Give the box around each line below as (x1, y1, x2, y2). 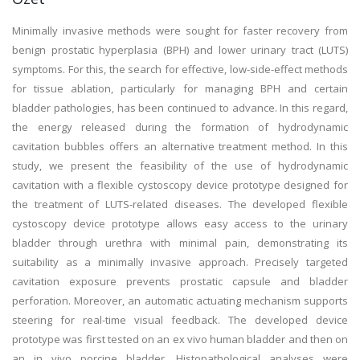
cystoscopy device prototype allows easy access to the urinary (12, 216, 348, 231)
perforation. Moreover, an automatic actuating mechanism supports (12, 293, 348, 308)
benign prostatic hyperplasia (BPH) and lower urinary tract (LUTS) (12, 43, 348, 57)
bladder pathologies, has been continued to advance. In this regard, (12, 100, 348, 115)
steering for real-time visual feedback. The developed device (12, 313, 348, 327)
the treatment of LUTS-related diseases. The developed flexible (12, 197, 348, 211)
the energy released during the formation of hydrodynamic (12, 120, 348, 134)
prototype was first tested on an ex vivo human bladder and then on (12, 332, 348, 346)
